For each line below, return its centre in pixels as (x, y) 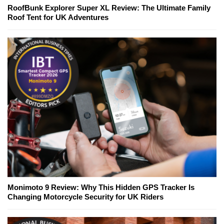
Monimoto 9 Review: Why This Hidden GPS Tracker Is (101, 187)
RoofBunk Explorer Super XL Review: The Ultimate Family (109, 8)
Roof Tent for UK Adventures (58, 17)
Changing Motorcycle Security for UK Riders (85, 197)
